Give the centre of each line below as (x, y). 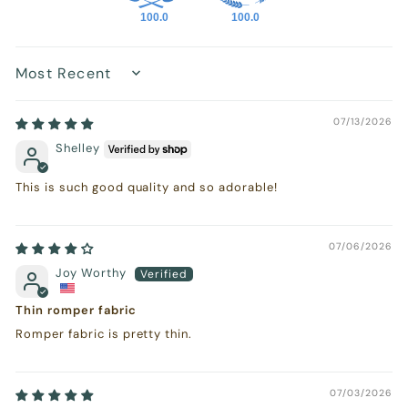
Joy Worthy (91, 272)
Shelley (78, 148)
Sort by (39, 81)
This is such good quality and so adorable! (147, 187)
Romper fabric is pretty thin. (104, 334)
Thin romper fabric (76, 310)
